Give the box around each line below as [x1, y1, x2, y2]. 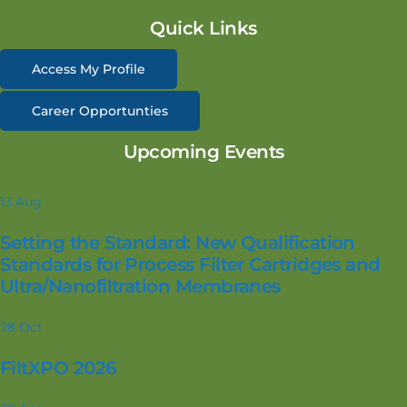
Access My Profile [32, 61, 145, 78]
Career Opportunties [32, 103, 168, 120]
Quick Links [150, 17, 257, 40]
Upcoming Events [123, 141, 284, 164]
